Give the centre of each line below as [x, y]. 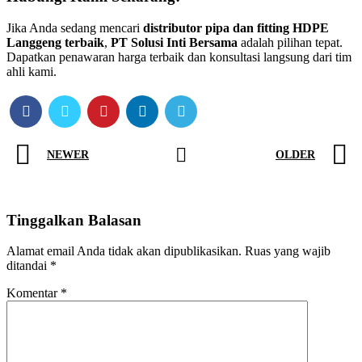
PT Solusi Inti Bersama [174, 42]
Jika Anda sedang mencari [75, 27]
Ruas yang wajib [288, 251]
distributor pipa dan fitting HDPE [236, 27]
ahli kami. [32, 71]
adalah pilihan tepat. [290, 42]
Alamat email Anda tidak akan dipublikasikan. [124, 251]
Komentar [34, 293]
